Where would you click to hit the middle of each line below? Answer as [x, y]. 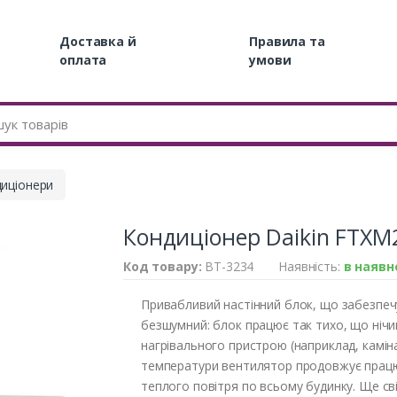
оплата [83, 60]
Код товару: [164, 266]
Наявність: [311, 266]
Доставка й [98, 42]
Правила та [287, 42]
